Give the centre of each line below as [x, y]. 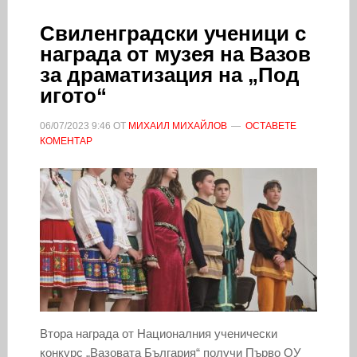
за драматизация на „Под [169, 75]
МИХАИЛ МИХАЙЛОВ [177, 126]
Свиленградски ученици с [173, 33]
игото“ [73, 95]
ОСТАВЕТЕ [271, 126]
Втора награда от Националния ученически [158, 333]
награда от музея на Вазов [175, 54]
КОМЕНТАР [66, 141]
